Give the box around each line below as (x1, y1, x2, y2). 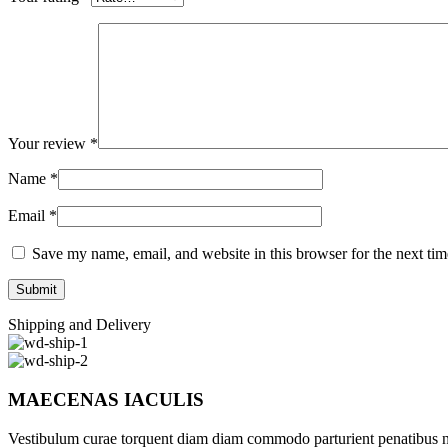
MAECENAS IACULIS (8, 389, 204, 411)
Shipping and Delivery (8, 316, 151, 334)
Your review (8, 135, 90, 153)
